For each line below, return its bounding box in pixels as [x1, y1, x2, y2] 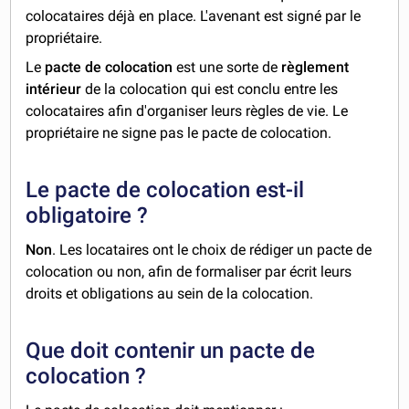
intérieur [26, 79, 82, 98]
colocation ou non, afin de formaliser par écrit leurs [26, 262, 352, 280]
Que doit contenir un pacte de [26, 337, 316, 363]
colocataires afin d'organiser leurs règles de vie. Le [26, 101, 349, 120]
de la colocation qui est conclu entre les [81, 79, 339, 98]
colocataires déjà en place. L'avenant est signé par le [26, 6, 362, 25]
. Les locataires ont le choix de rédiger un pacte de [52, 240, 372, 258]
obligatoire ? [26, 202, 149, 228]
